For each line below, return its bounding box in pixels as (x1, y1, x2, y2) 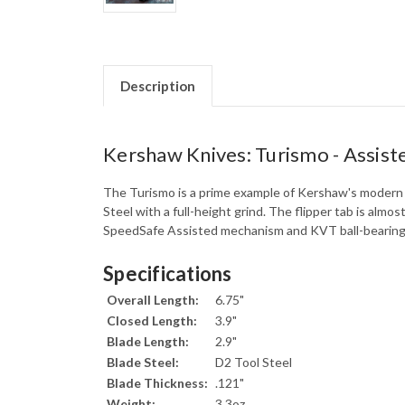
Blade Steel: (107, 354, 179, 371)
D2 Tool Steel (212, 354, 295, 371)
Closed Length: (107, 313, 197, 329)
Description (119, 78, 195, 95)
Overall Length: (107, 292, 199, 308)
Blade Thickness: (107, 375, 208, 391)
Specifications (103, 261, 232, 287)
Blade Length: (107, 334, 189, 350)
